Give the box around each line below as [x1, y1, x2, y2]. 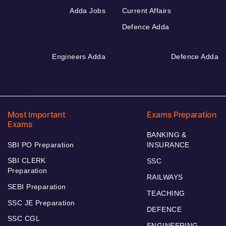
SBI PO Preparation [8, 141, 74, 149]
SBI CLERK [8, 156, 46, 165]
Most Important [8, 109, 66, 120]
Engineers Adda [52, 52, 105, 61]
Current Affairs [122, 7, 171, 15]
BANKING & [147, 131, 187, 139]
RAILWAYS [147, 173, 183, 182]
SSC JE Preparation [8, 199, 75, 207]
